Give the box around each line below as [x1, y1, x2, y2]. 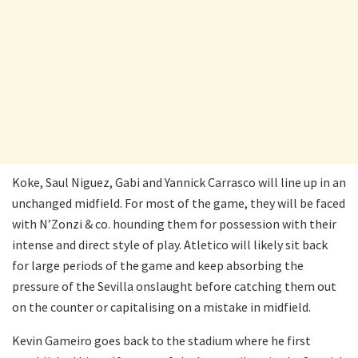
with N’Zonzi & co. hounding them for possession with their [12, 216, 336, 233]
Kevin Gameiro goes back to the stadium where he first [12, 332, 311, 349]
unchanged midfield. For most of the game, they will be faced [12, 195, 345, 212]
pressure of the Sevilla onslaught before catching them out [12, 278, 336, 295]
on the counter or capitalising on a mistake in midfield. [12, 299, 311, 316]
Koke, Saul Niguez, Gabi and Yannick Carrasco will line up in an [12, 174, 346, 191]
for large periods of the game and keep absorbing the [12, 257, 304, 274]
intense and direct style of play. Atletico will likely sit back [12, 237, 328, 253]
